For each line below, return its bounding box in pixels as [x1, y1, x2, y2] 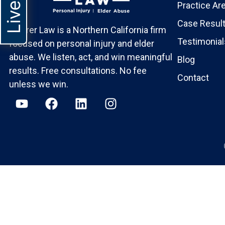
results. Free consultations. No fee [9, 65, 147, 76]
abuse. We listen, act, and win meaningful [9, 52, 172, 63]
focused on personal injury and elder [9, 38, 154, 49]
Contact [177, 72, 209, 83]
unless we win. [9, 79, 68, 90]
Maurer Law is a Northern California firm [9, 25, 166, 36]
